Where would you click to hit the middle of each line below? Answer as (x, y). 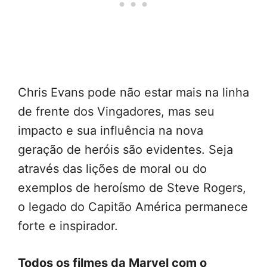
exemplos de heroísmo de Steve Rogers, (132, 187)
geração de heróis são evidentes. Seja (125, 149)
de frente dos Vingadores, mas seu (116, 111)
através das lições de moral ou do (112, 168)
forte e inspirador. (68, 226)
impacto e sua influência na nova (111, 130)
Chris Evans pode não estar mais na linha (133, 92)
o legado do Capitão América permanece (133, 207)
